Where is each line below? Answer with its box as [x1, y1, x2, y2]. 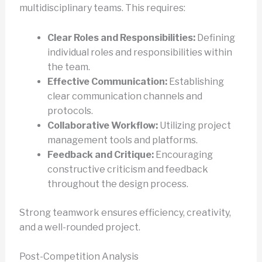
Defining [195, 32, 235, 43]
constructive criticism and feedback [47, 163, 208, 175]
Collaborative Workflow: [47, 119, 158, 131]
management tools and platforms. [47, 134, 198, 146]
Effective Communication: [47, 75, 167, 87]
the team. [47, 61, 90, 73]
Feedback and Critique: [47, 149, 154, 160]
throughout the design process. [47, 178, 188, 189]
